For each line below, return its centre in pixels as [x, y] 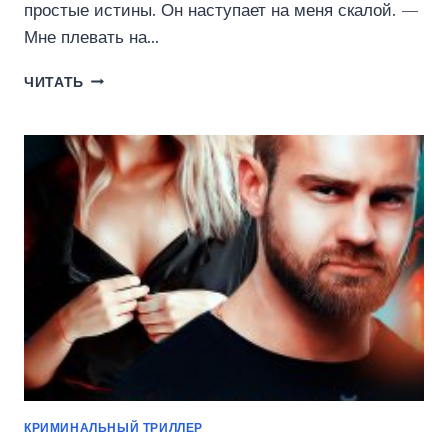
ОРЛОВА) [118, 141]
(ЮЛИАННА [126, 120]
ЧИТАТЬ [54, 82]
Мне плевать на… [91, 37]
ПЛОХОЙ [116, 78]
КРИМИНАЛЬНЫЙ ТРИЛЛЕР [113, 428]
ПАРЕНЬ [115, 99]
